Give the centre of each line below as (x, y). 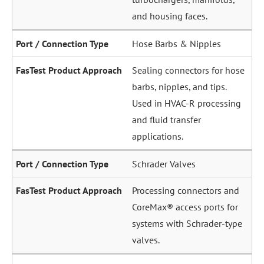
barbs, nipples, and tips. (179, 87)
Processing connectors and (186, 191)
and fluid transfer (166, 120)
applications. (158, 136)
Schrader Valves (164, 164)
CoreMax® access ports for (185, 207)
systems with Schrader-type (187, 224)
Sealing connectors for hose (188, 70)
